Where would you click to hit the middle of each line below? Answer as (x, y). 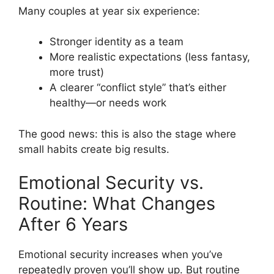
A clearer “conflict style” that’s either (138, 88)
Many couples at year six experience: (109, 11)
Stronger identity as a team (117, 42)
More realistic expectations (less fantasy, (150, 57)
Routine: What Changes (117, 204)
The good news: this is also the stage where (127, 134)
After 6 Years (73, 224)
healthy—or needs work (108, 103)
